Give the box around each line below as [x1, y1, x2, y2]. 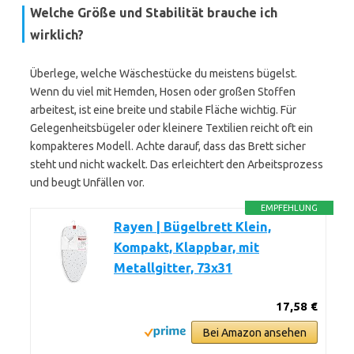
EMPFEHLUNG [261, 203, 318, 213]
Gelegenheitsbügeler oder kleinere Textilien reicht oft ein [30, 122, 313, 134]
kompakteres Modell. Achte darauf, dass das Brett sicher [30, 140, 306, 153]
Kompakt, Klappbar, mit [114, 240, 259, 254]
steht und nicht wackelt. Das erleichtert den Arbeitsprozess [30, 158, 323, 171]
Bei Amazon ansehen [202, 326, 307, 339]
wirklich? [30, 28, 84, 42]
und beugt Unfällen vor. [30, 176, 145, 189]
